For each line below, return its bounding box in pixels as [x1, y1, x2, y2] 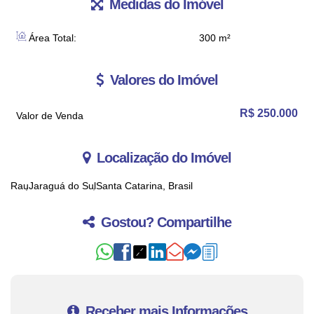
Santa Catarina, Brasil [96, 180, 193, 191]
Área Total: [26, 32, 76, 43]
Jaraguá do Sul [29, 180, 96, 191]
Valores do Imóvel [107, 72, 218, 88]
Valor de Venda [16, 110, 83, 121]
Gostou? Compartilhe [97, 214, 231, 230]
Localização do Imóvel [93, 150, 231, 165]
